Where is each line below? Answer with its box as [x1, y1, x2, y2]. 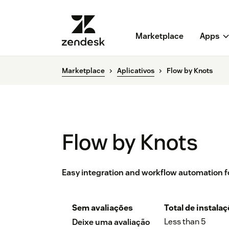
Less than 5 [164, 216, 205, 227]
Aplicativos [117, 66, 154, 76]
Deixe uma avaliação [72, 217, 150, 228]
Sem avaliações [72, 202, 133, 214]
